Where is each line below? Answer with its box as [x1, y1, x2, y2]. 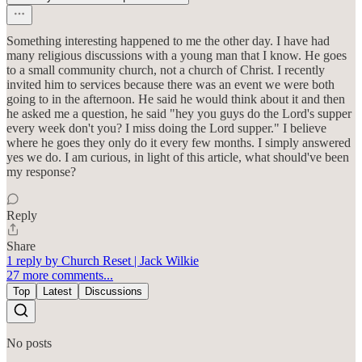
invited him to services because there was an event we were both [6, 78, 335, 92]
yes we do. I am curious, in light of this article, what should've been [6, 150, 349, 165]
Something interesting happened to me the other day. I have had [6, 34, 330, 48]
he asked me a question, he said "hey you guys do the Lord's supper [6, 107, 351, 121]
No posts [6, 336, 52, 351]
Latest [43, 285, 72, 298]
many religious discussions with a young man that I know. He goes [6, 48, 347, 63]
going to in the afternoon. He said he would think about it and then [6, 92, 345, 107]
